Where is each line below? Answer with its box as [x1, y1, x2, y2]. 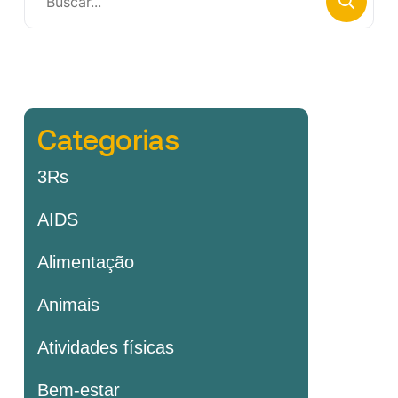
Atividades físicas [37, 338, 174, 358]
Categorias [37, 122, 179, 156]
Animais [37, 295, 99, 315]
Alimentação [37, 252, 134, 273]
